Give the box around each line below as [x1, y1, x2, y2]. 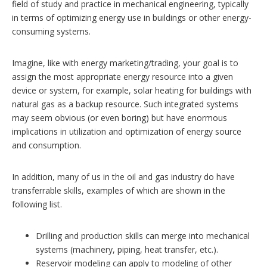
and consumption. [12, 139, 81, 151]
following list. [12, 198, 62, 210]
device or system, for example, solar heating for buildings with [12, 84, 252, 96]
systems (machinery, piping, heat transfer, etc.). [36, 243, 218, 255]
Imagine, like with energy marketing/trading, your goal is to [12, 57, 238, 69]
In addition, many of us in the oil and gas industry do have [12, 170, 235, 182]
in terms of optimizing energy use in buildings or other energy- [12, 11, 252, 23]
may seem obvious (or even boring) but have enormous [12, 111, 227, 123]
